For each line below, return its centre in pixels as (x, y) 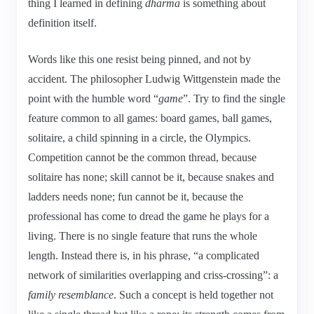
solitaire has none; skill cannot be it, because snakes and (151, 177)
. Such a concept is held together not (193, 294)
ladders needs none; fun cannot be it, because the (136, 196)
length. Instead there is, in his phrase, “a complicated (144, 255)
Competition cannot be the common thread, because (142, 157)
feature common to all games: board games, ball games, (150, 118)
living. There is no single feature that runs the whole (143, 235)
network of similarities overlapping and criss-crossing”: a (153, 275)
